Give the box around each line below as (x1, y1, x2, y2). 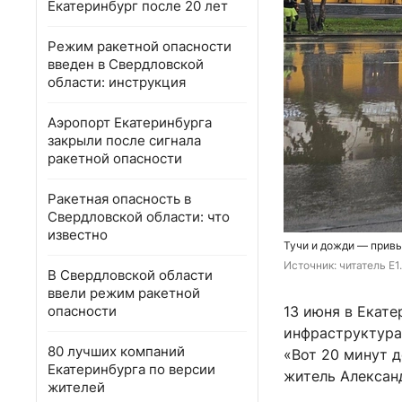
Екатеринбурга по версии (48, 361, 215, 378)
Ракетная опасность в (48, 190, 191, 207)
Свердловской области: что (48, 208, 230, 225)
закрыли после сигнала (48, 132, 201, 149)
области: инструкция (48, 74, 186, 91)
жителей (48, 379, 105, 396)
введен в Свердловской (48, 56, 204, 73)
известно (48, 226, 108, 243)
